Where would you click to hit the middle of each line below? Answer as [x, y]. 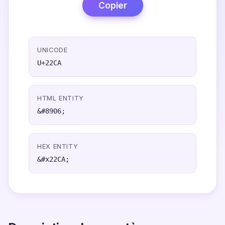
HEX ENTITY [58, 146]
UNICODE [52, 50]
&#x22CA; [53, 159]
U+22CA [49, 63]
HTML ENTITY [61, 98]
